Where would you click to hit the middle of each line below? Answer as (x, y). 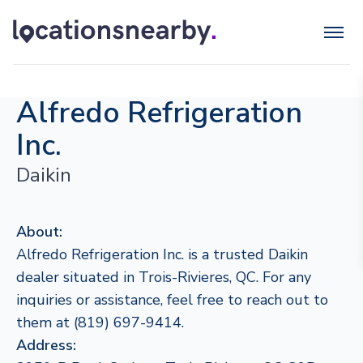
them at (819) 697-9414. (100, 322)
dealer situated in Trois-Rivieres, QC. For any (164, 277)
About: (39, 232)
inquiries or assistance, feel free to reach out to (172, 300)
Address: (46, 345)
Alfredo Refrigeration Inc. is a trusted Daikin (162, 254)
